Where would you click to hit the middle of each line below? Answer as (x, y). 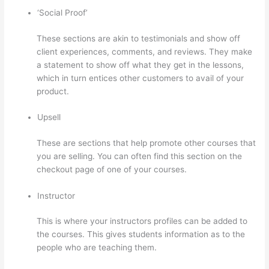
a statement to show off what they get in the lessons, (141, 65)
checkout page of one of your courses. (112, 169)
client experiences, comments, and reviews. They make (145, 51)
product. (53, 91)
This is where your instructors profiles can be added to (142, 221)
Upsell (49, 117)
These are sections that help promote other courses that (147, 143)
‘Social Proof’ (63, 13)
